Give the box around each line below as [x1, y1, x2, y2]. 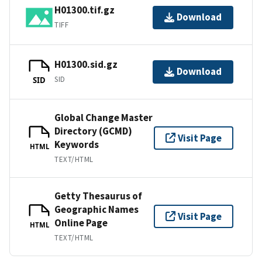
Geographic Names [54, 202, 139, 216]
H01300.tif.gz [54, 4, 115, 17]
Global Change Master [54, 111, 153, 124]
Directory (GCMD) [54, 124, 132, 137]
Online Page [54, 216, 108, 229]
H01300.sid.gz [54, 58, 118, 71]
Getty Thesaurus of [54, 189, 142, 202]
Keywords [54, 137, 99, 151]
